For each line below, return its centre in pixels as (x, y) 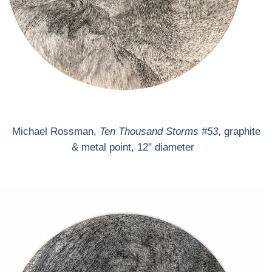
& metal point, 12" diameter (136, 147)
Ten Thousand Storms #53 (158, 131)
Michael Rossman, (56, 131)
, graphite (239, 131)
